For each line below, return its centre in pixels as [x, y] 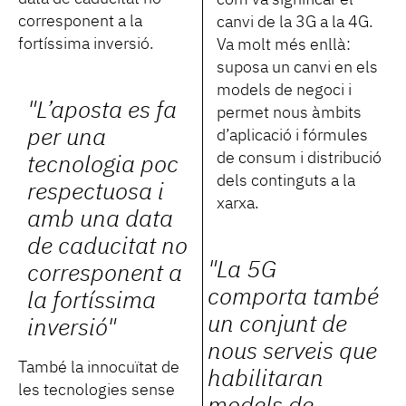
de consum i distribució [299, 158]
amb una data [100, 220]
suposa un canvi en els [297, 68]
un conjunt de [277, 325]
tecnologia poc [103, 165]
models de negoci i [284, 90]
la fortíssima [92, 301]
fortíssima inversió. [86, 44]
